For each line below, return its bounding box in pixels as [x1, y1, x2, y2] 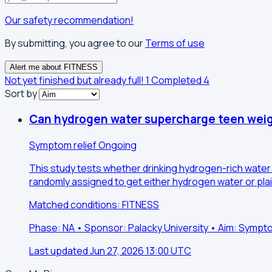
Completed [151, 73, 202, 87]
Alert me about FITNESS [10, 62, 98, 72]
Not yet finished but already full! [5, 73, 144, 87]
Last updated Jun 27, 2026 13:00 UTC [29, 244, 191, 258]
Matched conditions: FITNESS [29, 198, 159, 212]
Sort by [5, 86, 37, 100]
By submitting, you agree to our [5, 36, 145, 50]
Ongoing [98, 138, 137, 152]
